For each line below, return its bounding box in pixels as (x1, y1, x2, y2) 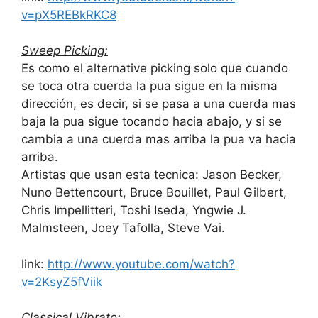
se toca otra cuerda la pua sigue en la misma (21, 79, 278, 94)
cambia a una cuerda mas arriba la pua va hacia (21, 132, 296, 147)
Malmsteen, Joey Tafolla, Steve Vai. (21, 221, 225, 236)
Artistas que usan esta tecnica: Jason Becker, (21, 168, 282, 182)
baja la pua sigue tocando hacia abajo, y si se (21, 114, 282, 129)
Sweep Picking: (21, 43, 108, 58)
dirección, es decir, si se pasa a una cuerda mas (21, 97, 296, 111)
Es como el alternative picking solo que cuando (21, 61, 288, 76)
